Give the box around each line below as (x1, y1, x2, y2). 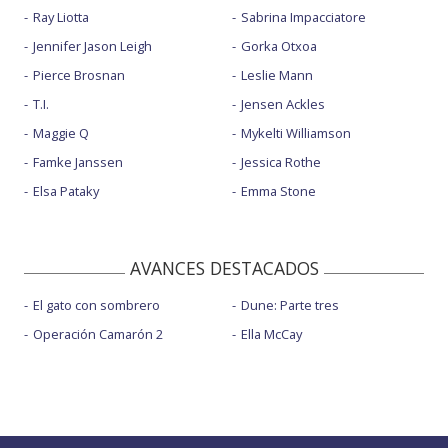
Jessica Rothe (240, 153, 321, 172)
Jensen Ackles (240, 95, 325, 114)
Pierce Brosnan (33, 66, 125, 85)
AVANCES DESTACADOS (129, 256, 319, 281)
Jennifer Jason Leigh (33, 37, 152, 56)
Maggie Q (33, 124, 89, 143)
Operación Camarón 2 (33, 325, 163, 344)
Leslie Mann (240, 66, 313, 85)
